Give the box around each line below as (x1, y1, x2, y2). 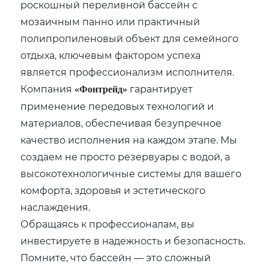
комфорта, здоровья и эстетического (20, 183, 206, 196)
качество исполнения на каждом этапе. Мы (20, 133, 238, 146)
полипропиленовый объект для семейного (20, 31, 239, 44)
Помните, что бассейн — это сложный (20, 250, 211, 264)
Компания (20, 82, 75, 95)
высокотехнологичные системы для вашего (20, 166, 242, 180)
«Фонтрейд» (74, 83, 128, 94)
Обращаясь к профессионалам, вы (20, 217, 195, 230)
